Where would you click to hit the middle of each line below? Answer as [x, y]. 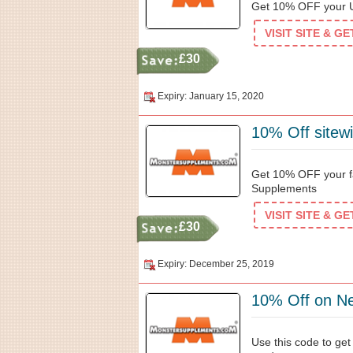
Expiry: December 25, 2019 [216, 264]
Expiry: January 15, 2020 [211, 96]
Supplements [284, 188]
